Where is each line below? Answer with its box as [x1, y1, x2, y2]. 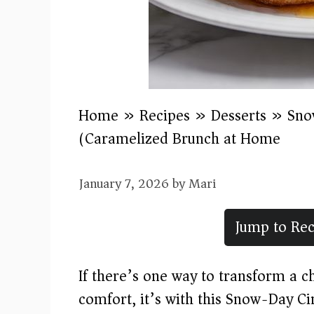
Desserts [211, 102, 266, 129]
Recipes [139, 102, 190, 129]
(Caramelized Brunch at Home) [78, 125, 287, 152]
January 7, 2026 [78, 172, 169, 195]
